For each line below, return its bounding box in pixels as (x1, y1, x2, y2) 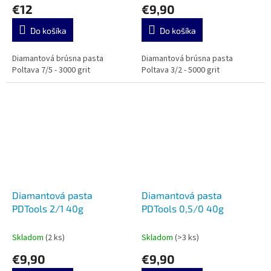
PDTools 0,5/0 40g (142, 202, 224, 214)
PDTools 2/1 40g (12, 202, 83, 214)
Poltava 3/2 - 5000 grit (142, 64, 220, 76)
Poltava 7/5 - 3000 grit (12, 64, 90, 76)
